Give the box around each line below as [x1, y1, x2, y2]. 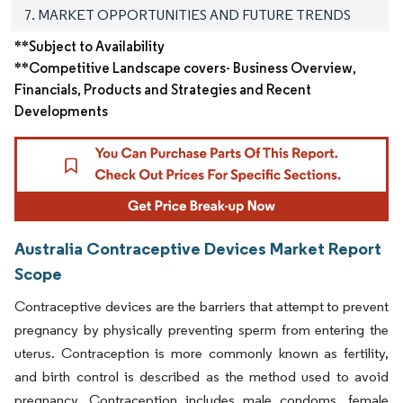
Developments [14, 103, 108, 121]
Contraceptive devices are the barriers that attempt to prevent [14, 297, 389, 315]
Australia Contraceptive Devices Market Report [14, 237, 381, 259]
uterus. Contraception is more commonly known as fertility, [14, 344, 389, 362]
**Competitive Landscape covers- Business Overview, [14, 59, 356, 77]
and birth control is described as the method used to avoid [14, 367, 389, 385]
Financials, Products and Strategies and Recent [14, 81, 311, 99]
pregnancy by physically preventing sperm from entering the [14, 320, 389, 338]
